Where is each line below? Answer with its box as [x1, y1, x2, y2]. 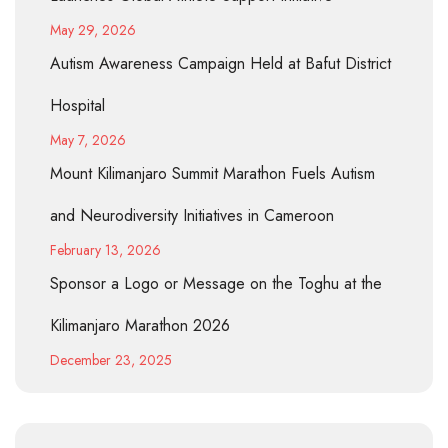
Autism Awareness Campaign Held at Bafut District [50, 51, 391, 75]
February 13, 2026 [50, 239, 161, 260]
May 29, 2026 [50, 19, 136, 40]
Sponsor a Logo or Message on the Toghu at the [50, 271, 382, 295]
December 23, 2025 [50, 349, 172, 370]
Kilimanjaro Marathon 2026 [50, 313, 230, 337]
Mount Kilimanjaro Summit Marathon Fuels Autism [50, 161, 375, 185]
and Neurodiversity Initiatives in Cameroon [50, 203, 334, 227]
